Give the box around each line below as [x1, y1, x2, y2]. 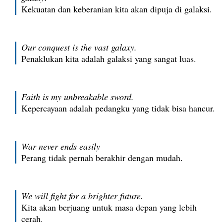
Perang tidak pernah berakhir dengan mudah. [21, 152, 183, 164]
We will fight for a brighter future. [21, 190, 143, 202]
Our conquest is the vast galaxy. [21, 41, 137, 53]
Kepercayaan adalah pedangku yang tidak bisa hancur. [21, 102, 215, 114]
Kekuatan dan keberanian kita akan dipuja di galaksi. [21, 3, 212, 15]
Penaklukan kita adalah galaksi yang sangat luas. [21, 53, 196, 64]
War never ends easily [21, 140, 100, 152]
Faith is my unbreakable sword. [21, 91, 134, 103]
